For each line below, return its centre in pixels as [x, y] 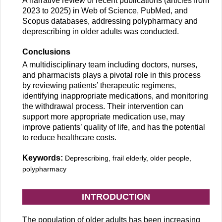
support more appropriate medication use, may [104, 117]
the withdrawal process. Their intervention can [103, 107]
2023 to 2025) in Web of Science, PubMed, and [105, 11]
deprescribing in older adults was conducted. [101, 32]
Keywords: [44, 158]
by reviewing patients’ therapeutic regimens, [99, 86]
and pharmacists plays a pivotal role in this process [111, 75]
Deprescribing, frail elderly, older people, [128, 159]
